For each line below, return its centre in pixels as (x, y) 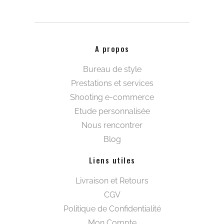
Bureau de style (112, 69)
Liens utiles (112, 160)
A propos (112, 48)
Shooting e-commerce (112, 97)
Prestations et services (112, 83)
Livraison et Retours (112, 180)
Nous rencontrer (112, 125)
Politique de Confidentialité (112, 208)
